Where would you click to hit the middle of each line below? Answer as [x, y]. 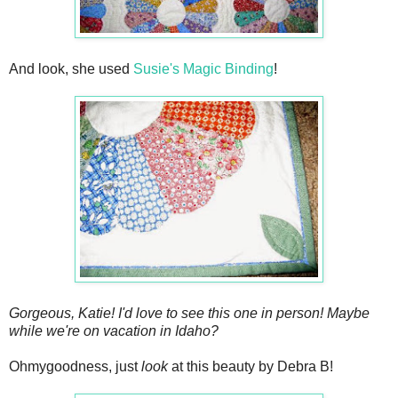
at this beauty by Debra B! [252, 367]
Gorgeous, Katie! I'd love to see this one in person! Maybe [189, 314]
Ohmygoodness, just [75, 367]
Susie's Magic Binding [203, 69]
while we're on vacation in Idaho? [114, 331]
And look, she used [71, 69]
